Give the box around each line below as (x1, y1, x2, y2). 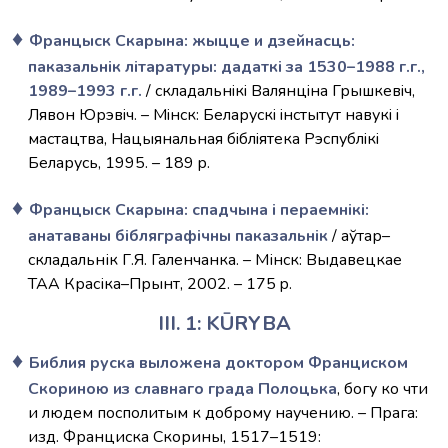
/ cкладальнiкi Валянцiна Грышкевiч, (142, 80, 415, 102)
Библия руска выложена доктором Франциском (29, 352, 408, 374)
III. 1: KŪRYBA (157, 310, 291, 337)
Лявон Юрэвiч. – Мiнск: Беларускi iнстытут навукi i (28, 104, 399, 126)
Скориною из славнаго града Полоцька (28, 378, 337, 400)
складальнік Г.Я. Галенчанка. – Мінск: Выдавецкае (28, 249, 402, 271)
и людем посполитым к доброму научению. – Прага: (28, 402, 418, 424)
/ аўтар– (328, 225, 390, 247)
